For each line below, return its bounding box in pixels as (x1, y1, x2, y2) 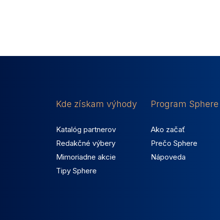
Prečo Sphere (151, 138, 198, 148)
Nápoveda (151, 152, 186, 162)
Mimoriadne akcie (56, 152, 116, 162)
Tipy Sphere (56, 165, 97, 175)
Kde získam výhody (56, 98, 137, 109)
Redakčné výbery (56, 138, 115, 148)
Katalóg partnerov (56, 124, 116, 134)
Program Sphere (151, 98, 219, 109)
